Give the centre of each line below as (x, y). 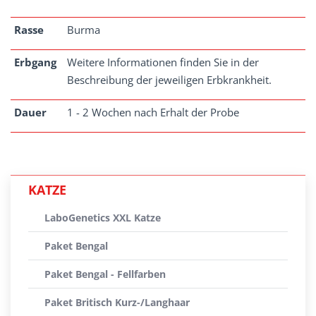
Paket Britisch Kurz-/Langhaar (117, 302)
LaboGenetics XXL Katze (103, 218)
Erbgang (35, 62)
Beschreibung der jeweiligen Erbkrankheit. (169, 80)
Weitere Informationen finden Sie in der (163, 62)
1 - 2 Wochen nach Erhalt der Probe (153, 112)
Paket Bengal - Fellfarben (105, 274)
